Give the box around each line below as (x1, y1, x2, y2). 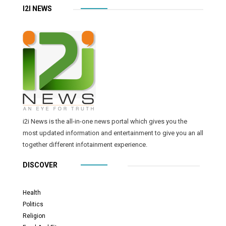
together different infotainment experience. (23, 140, 147, 148)
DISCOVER (23, 160, 58, 169)
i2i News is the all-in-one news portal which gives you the (23, 117, 187, 125)
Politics (23, 200, 43, 208)
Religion (23, 212, 45, 219)
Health (23, 189, 41, 196)
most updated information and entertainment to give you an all (23, 129, 203, 137)
